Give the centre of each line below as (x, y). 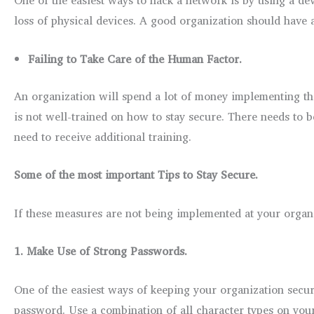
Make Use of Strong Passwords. (107, 251)
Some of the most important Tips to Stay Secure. (136, 175)
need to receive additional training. (103, 136)
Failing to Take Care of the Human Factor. (135, 59)
